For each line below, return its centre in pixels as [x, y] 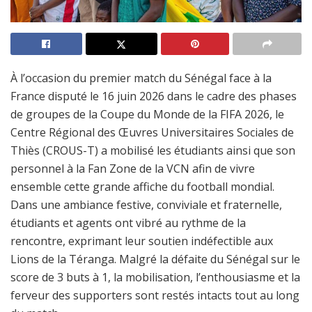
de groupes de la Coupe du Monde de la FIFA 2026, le [147, 115]
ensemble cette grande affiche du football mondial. [142, 187]
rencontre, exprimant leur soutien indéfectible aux [142, 241]
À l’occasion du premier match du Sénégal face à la [141, 78]
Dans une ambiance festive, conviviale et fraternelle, [146, 205]
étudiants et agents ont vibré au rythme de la [128, 223]
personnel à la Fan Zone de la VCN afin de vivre [133, 169]
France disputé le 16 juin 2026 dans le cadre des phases [154, 96]
